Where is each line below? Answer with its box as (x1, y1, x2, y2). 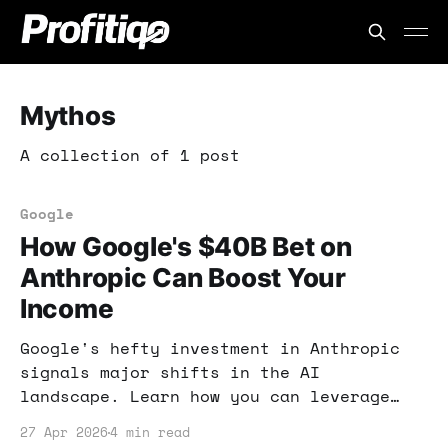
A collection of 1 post (20, 143, 240, 167)
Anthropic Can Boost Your (20, 262, 346, 293)
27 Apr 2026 (20, 422, 108, 442)
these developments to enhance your (20, 408, 360, 432)
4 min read (110, 422, 190, 442)
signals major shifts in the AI (20, 360, 320, 384)
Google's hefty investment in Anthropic (20, 336, 400, 360)
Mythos (20, 100, 116, 131)
